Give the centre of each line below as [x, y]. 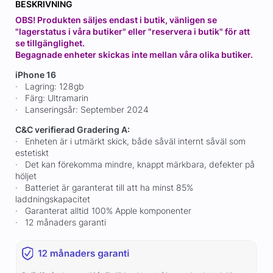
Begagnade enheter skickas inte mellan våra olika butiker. [134, 55]
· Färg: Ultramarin [51, 98]
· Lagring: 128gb [49, 87]
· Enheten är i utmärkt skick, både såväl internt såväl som [130, 141]
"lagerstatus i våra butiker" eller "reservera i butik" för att [132, 32]
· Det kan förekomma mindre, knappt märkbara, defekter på [135, 165]
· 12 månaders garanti [60, 222]
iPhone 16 [35, 75]
